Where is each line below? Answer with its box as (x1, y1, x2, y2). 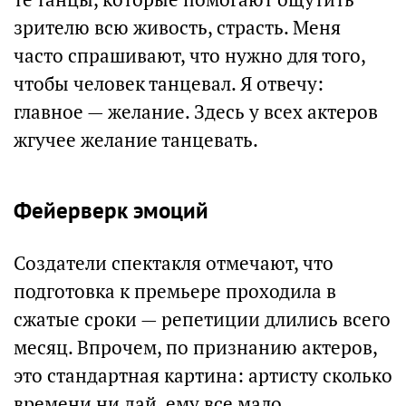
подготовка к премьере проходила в (14, 279, 336, 304)
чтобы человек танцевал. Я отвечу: (14, 72, 324, 96)
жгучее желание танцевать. (14, 128, 258, 152)
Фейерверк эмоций (14, 196, 208, 225)
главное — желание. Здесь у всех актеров (14, 100, 378, 124)
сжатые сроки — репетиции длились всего (14, 307, 391, 332)
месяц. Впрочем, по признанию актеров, (14, 335, 377, 360)
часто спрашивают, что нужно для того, (14, 43, 365, 68)
